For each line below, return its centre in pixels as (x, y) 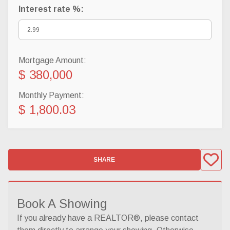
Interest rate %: (51, 9)
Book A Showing (62, 204)
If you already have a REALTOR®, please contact (108, 218)
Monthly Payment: (51, 95)
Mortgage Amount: (52, 60)
